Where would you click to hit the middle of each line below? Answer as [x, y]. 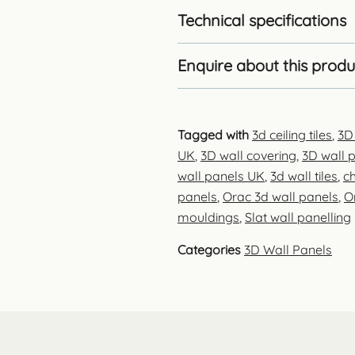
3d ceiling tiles [292, 134]
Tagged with [213, 134]
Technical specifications [262, 20]
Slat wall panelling [298, 217]
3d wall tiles [304, 176]
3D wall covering [248, 155]
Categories [209, 249]
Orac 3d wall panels [281, 196]
